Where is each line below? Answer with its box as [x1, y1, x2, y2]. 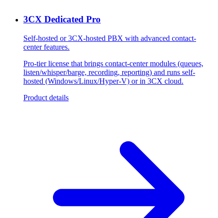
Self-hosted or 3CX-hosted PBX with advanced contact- [23, 34, 196, 42]
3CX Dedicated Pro [23, 14, 101, 24]
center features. [23, 42, 70, 51]
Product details [23, 93, 69, 102]
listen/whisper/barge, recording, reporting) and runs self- [23, 68, 195, 76]
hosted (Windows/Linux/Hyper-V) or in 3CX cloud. [23, 76, 183, 85]
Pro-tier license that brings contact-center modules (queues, [23, 59, 203, 68]
